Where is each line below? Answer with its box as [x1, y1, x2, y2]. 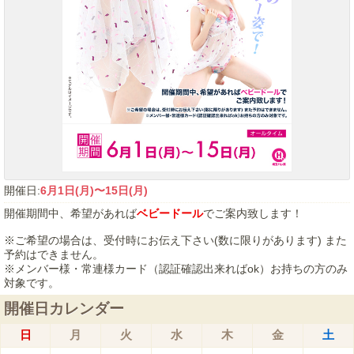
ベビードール [137, 207, 203, 220]
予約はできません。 [4, 248, 104, 262]
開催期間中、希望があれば [4, 207, 137, 220]
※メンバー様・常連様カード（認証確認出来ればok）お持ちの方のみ [4, 262, 348, 276]
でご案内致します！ [203, 207, 303, 220]
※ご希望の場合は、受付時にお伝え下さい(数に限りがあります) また [4, 234, 347, 247]
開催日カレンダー [4, 300, 124, 318]
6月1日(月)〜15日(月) [40, 184, 148, 198]
